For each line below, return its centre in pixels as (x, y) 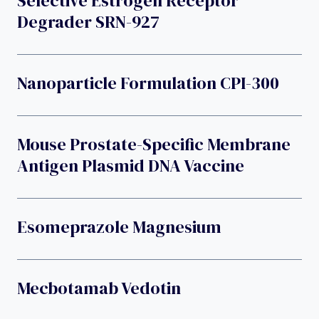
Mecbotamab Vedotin (99, 288)
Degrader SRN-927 (88, 21)
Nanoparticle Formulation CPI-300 (148, 83)
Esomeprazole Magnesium (119, 226)
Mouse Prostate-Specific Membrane (154, 144)
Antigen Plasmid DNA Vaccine (131, 165)
